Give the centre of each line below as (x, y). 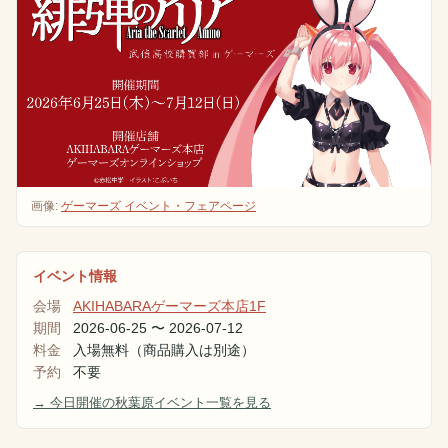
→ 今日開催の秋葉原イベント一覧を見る (152, 403)
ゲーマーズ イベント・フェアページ (158, 206)
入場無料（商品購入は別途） (164, 350)
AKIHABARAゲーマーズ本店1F (169, 306)
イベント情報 (75, 276)
